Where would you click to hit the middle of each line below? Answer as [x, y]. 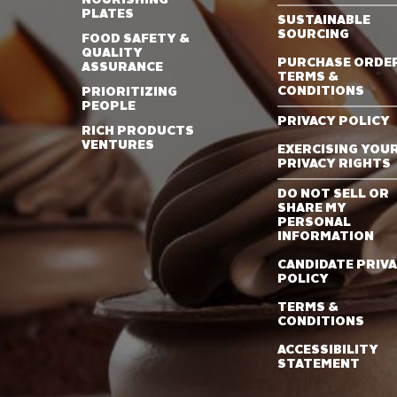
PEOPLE [109, 106]
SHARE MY [311, 208]
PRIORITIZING [129, 92]
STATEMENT [318, 364]
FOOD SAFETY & [136, 39]
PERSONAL [314, 222]
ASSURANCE [122, 67]
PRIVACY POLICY [333, 121]
